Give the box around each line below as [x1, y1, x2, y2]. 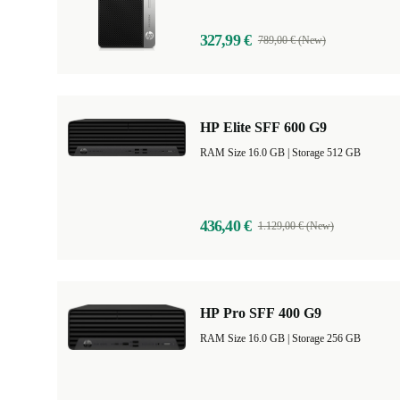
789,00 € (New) [257, 34, 326, 46]
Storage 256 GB [292, 332, 361, 345]
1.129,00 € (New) [257, 220, 334, 232]
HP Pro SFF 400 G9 [200, 305, 321, 321]
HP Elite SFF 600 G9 [200, 120, 327, 135]
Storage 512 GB [292, 146, 361, 159]
